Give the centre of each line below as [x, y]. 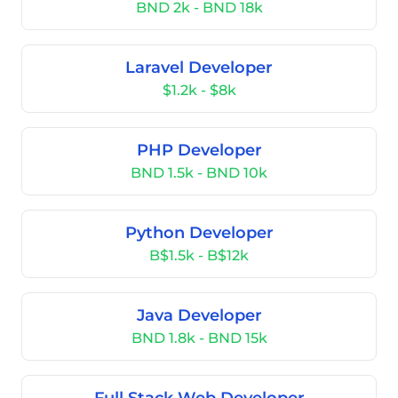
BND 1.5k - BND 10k [199, 173]
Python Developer [199, 233]
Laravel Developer [199, 68]
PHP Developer [199, 150]
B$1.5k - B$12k [199, 255]
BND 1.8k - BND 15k [199, 338]
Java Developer [199, 315]
